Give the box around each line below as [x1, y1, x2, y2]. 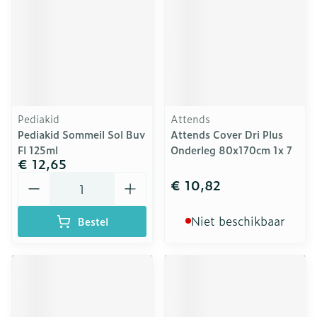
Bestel [77, 214, 108, 229]
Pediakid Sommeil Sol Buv [18, 127, 145, 142]
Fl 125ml [18, 142, 58, 157]
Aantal [17, 170, 54, 187]
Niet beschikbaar [190, 212, 285, 229]
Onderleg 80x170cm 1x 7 [171, 142, 292, 157]
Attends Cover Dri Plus [171, 127, 283, 142]
